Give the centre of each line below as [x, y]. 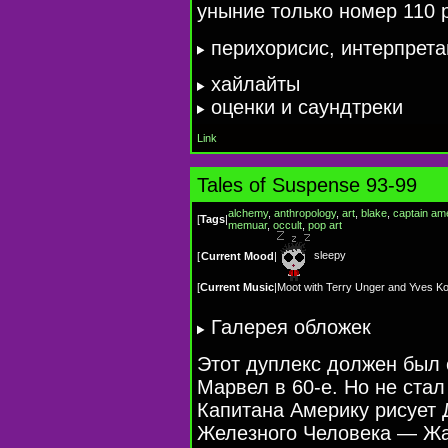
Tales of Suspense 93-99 [307, 185]
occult [287, 225]
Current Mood [237, 256]
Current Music [237, 287]
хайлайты [256, 83]
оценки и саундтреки [307, 106]
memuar [247, 225]
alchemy [248, 213]
